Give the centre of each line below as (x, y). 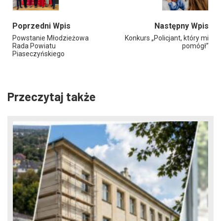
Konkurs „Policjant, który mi (167, 38)
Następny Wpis (182, 26)
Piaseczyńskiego (38, 54)
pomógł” (195, 46)
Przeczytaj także (52, 96)
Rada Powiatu (34, 46)
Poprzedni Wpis (41, 26)
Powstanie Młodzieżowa (51, 38)
